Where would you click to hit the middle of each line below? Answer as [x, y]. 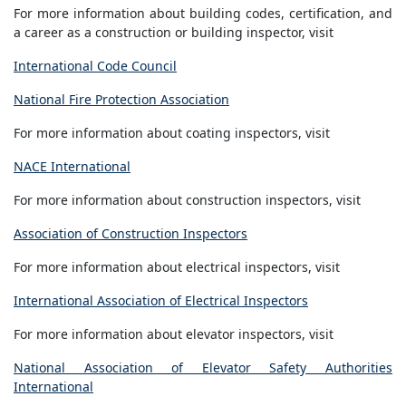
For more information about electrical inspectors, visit [177, 267]
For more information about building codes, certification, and [203, 14]
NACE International [72, 167]
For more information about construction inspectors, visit [187, 200]
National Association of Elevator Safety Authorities [203, 368]
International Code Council [95, 66]
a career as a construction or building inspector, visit [174, 33]
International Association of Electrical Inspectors [161, 301]
